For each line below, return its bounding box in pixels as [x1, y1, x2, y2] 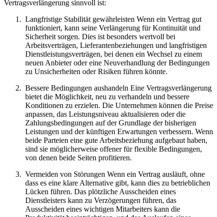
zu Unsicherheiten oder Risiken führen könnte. [25, 67, 168, 76]
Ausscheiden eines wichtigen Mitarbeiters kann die [25, 205, 180, 214]
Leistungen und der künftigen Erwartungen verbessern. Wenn [25, 127, 213, 136]
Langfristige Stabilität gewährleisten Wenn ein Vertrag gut [25, 15, 201, 24]
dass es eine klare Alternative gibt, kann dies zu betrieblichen [25, 179, 210, 187]
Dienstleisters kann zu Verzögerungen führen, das [25, 196, 176, 205]
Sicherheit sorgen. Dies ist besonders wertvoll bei [25, 32, 175, 41]
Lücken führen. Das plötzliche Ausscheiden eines [25, 187, 176, 196]
